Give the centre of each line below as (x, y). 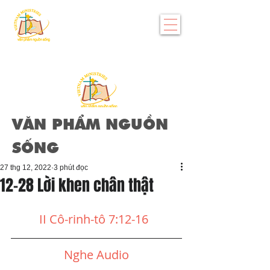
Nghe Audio (96, 255)
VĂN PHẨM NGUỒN (90, 126)
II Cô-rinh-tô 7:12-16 (93, 219)
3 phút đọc (71, 168)
